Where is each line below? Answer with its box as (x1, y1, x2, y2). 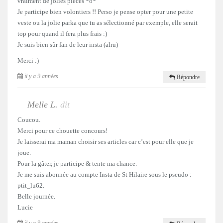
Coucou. (17, 115, 40, 123)
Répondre (175, 73, 200, 81)
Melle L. (27, 99, 60, 110)
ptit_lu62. (17, 181, 44, 189)
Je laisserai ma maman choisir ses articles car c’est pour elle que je (17, 137, 194, 145)
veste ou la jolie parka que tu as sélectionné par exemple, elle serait (17, 18, 198, 26)
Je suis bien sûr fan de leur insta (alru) (17, 40, 118, 48)
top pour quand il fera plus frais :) (17, 29, 107, 37)
